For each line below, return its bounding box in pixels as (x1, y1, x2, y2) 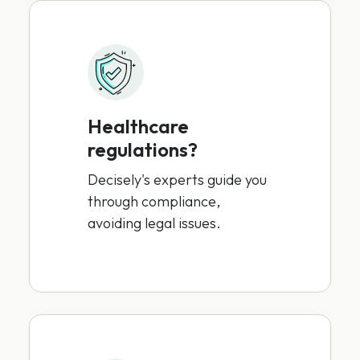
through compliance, (88, 192, 220, 211)
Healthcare (88, 114, 189, 139)
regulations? (88, 137, 198, 162)
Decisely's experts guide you (88, 170, 267, 190)
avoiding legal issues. (88, 214, 221, 233)
